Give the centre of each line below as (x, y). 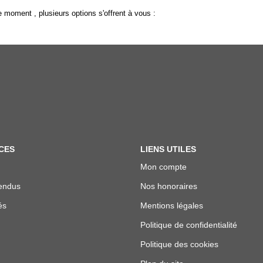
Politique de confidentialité (189, 225)
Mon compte (163, 166)
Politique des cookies (179, 244)
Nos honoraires (169, 186)
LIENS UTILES (168, 149)
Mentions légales (172, 205)
